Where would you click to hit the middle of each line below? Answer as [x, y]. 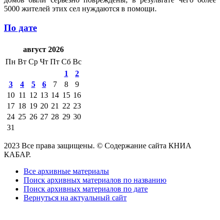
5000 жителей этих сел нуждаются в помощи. [80, 8]
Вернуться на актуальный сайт [75, 198]
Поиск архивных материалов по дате [86, 189]
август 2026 [43, 50]
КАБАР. [17, 155]
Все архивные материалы [66, 171]
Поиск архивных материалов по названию [95, 180]
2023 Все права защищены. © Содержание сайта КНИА [98, 146]
